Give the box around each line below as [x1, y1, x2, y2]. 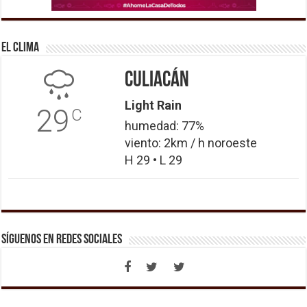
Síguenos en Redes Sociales [1, 232, 123, 247]
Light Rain [124, 97, 182, 112]
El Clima [1, 40, 40, 55]
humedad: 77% [124, 118, 204, 133]
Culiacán [124, 69, 189, 92]
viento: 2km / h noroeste [124, 135, 257, 150]
